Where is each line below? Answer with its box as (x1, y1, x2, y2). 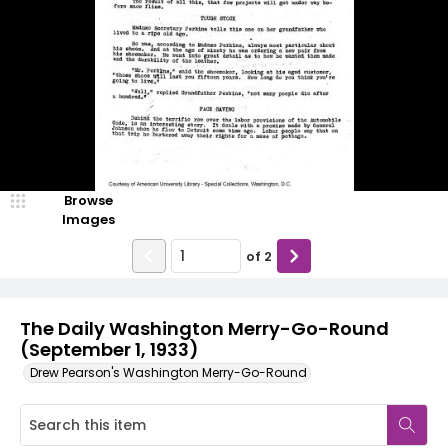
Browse (63, 191, 113, 210)
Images (61, 210, 115, 229)
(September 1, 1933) (20, 337, 198, 362)
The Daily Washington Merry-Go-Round (20, 316, 389, 341)
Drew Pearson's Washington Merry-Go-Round (30, 364, 307, 381)
